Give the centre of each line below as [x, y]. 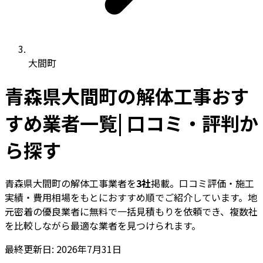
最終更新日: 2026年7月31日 [63, 249]
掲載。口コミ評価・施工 [203, 183]
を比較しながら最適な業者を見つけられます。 [103, 225]
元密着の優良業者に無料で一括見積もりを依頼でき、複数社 [131, 211]
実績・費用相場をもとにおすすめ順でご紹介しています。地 [131, 197]
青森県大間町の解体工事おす [127, 96]
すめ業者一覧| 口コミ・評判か [131, 123]
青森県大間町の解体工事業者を [70, 183]
